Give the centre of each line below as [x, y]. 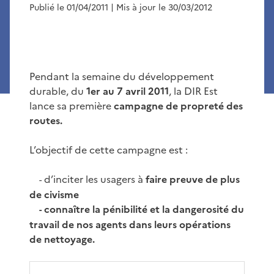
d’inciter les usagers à [93, 179]
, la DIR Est [193, 91]
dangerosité [200, 209]
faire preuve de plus [192, 179]
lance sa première [72, 106]
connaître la [72, 209]
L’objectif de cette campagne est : [109, 150]
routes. [46, 120]
